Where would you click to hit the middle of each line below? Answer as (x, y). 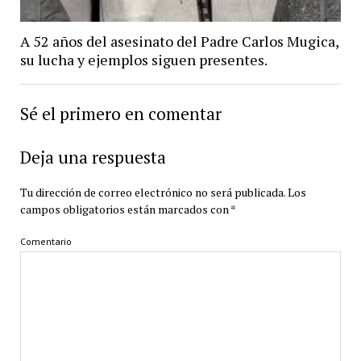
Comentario (46, 242)
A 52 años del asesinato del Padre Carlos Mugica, (179, 41)
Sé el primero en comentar (120, 114)
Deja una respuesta (93, 158)
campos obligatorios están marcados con (125, 210)
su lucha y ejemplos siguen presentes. (143, 60)
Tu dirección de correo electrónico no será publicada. (152, 193)
